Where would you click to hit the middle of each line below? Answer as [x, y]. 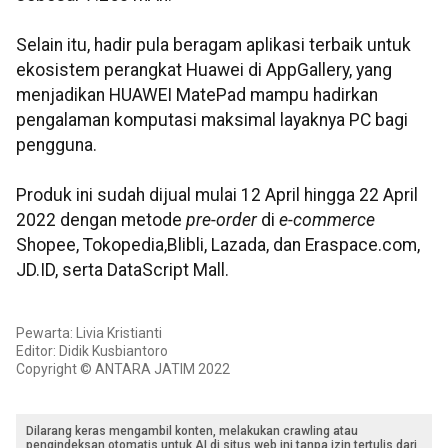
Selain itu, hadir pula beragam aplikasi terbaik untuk [213, 45]
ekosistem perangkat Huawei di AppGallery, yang [204, 70]
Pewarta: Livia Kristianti [89, 333]
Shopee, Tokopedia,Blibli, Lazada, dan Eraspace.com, [218, 245]
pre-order [219, 220]
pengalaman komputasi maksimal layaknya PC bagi [212, 120]
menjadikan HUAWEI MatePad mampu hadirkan [197, 95]
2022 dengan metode [99, 220]
